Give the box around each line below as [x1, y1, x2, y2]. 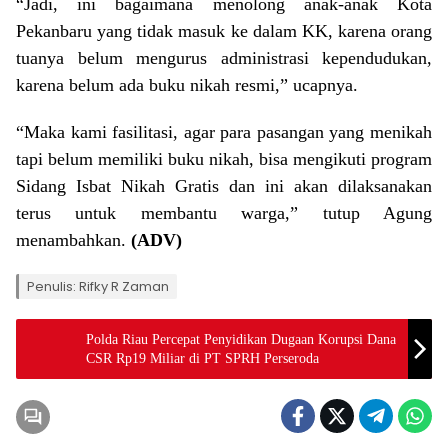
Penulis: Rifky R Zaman [27, 277, 169, 297]
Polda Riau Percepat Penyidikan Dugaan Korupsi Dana [86, 332, 396, 348]
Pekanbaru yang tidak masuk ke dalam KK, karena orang [16, 21, 432, 42]
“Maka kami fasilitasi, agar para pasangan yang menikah [16, 122, 432, 143]
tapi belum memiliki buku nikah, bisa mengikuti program [16, 149, 432, 170]
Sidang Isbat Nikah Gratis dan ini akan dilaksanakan [16, 176, 432, 197]
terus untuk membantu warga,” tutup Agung [16, 203, 432, 224]
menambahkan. [16, 230, 131, 251]
